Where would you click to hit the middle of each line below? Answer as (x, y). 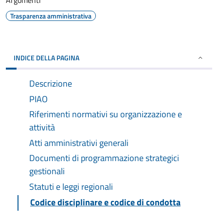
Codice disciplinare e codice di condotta (105, 202)
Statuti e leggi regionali (71, 187)
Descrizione (51, 83)
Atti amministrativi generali (79, 143)
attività (42, 127)
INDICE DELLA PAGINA (46, 58)
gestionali (47, 171)
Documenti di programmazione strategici (104, 158)
